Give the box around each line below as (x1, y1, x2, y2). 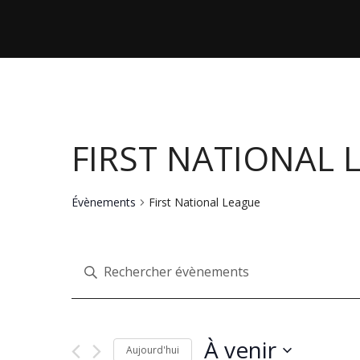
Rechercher (71, 321, 129, 337)
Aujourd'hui (126, 342, 179, 357)
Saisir (71, 249, 98, 264)
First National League (149, 194, 260, 210)
